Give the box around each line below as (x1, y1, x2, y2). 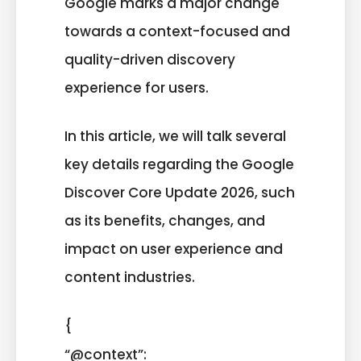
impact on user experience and (64, 239, 283, 259)
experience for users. (64, 77, 209, 98)
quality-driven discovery (64, 49, 235, 69)
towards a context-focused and (64, 21, 290, 41)
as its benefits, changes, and (64, 211, 265, 231)
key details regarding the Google (64, 155, 294, 175)
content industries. (64, 268, 195, 288)
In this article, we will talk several (64, 127, 286, 147)
